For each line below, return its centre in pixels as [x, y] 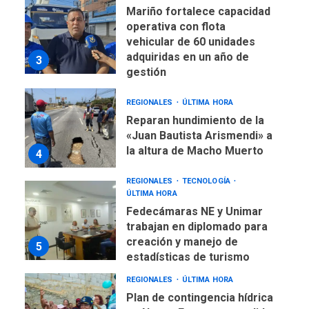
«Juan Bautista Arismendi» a [199, 135]
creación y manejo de [182, 241]
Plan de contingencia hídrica [199, 297]
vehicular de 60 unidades [190, 41]
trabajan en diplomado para [197, 226]
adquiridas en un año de [187, 57]
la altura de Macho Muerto [195, 150]
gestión [146, 72]
